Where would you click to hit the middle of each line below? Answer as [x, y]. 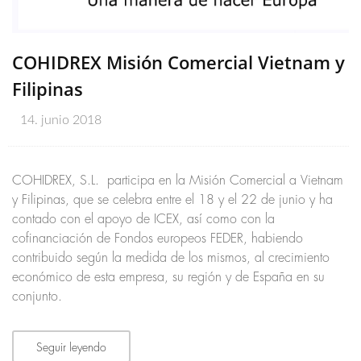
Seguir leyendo [71, 348]
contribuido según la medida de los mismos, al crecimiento [171, 258]
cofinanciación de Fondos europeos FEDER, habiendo [158, 239]
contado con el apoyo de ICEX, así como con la [143, 220]
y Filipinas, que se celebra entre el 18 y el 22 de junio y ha [172, 200]
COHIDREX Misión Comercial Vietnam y [178, 62]
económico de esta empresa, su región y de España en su [168, 278]
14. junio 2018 [61, 120]
